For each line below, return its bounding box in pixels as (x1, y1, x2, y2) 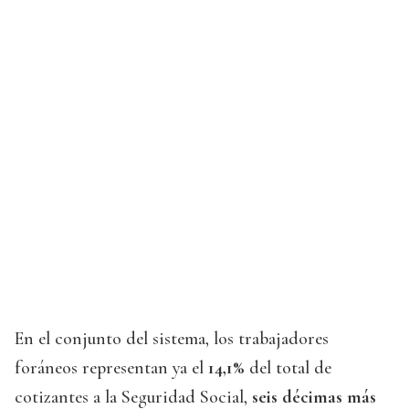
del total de (245, 357, 331, 380)
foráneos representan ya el (15, 357, 208, 380)
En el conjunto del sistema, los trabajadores (15, 328, 329, 351)
